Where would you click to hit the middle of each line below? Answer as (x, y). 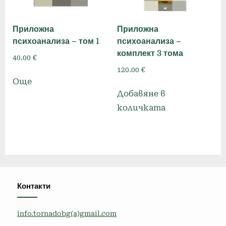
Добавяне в (141, 94)
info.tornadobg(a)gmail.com (67, 213)
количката (141, 108)
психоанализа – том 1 (56, 41)
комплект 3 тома (150, 53)
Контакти (34, 186)
